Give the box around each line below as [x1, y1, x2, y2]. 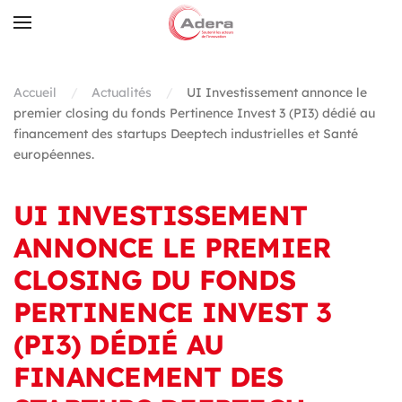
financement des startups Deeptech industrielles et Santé [13, 126, 358, 142]
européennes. [13, 146, 94, 162]
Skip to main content [31, 33, 188, 52]
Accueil [13, 84, 57, 100]
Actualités [92, 84, 152, 100]
